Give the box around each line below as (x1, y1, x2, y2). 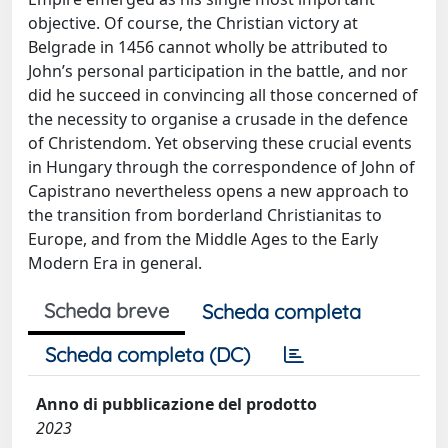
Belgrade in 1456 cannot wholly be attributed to (28, 36, 388, 58)
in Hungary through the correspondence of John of (28, 156, 415, 178)
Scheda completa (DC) (45, 342, 250, 367)
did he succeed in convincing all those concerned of (28, 84, 418, 106)
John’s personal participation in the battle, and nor (28, 60, 408, 82)
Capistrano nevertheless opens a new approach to (28, 180, 409, 202)
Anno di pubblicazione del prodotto (36, 393, 317, 415)
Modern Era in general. (28, 252, 202, 274)
